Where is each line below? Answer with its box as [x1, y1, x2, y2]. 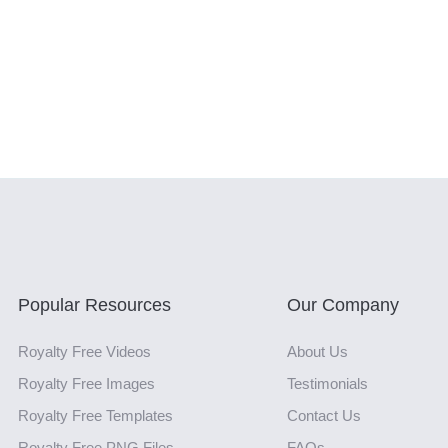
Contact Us [287, 406, 361, 424]
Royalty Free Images [18, 374, 156, 392]
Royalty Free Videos [18, 342, 152, 360]
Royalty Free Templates [18, 406, 174, 424]
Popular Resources [18, 294, 172, 315]
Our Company [287, 294, 399, 315]
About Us [287, 342, 348, 360]
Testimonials [287, 374, 368, 392]
